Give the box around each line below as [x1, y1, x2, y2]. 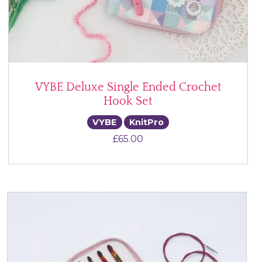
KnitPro [129, 117, 164, 128]
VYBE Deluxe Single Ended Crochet [35, 81, 222, 94]
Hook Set [104, 95, 153, 108]
